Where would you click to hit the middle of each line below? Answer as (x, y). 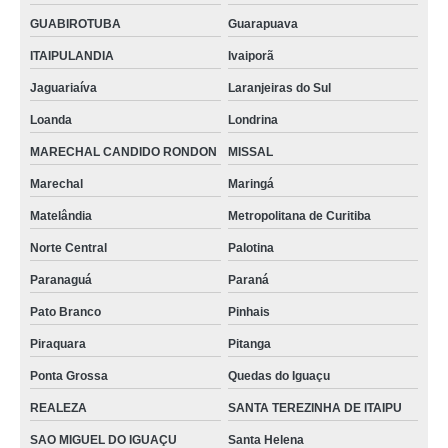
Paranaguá (61, 280)
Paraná (248, 280)
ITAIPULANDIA (72, 56)
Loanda (51, 120)
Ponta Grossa (69, 376)
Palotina (250, 248)
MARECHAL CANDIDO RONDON (123, 152)
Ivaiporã (250, 56)
